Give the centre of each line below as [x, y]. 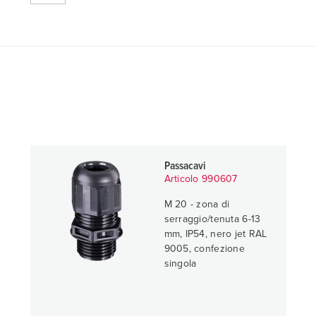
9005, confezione [204, 249]
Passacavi [185, 166]
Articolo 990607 [201, 179]
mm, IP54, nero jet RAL [215, 234]
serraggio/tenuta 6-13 [212, 219]
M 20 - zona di [197, 205]
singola [180, 264]
